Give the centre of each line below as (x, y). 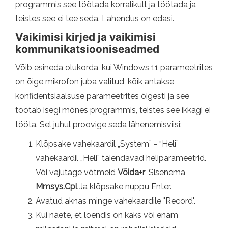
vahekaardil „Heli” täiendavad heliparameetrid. (121, 158)
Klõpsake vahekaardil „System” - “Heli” (107, 144)
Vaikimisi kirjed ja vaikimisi (85, 37)
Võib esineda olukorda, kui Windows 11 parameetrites (114, 67)
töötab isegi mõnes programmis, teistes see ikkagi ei (113, 110)
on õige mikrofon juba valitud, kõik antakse (95, 81)
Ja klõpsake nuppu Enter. (124, 186)
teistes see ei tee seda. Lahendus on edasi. (95, 18)
